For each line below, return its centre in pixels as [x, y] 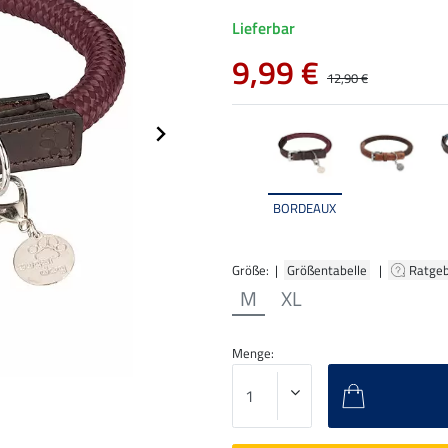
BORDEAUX [305, 207]
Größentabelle [327, 269]
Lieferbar [263, 28]
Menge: [253, 352]
